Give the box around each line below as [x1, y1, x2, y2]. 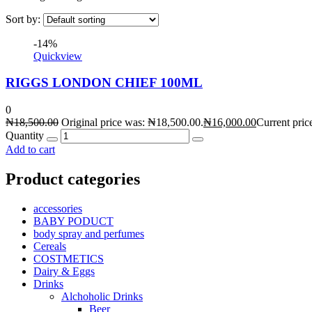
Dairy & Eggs [33, 265, 95, 277]
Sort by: [6, 13, 43, 25]
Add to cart [6, 143, 55, 156]
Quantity [6, 130, 44, 142]
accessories [33, 202, 82, 214]
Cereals [33, 240, 66, 252]
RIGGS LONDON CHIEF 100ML [6, 75, 203, 91]
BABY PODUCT [33, 214, 114, 227]
